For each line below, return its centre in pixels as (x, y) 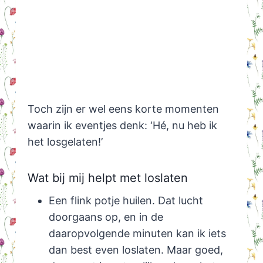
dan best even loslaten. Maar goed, (136, 250)
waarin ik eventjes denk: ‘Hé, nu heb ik (122, 126)
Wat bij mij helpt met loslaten (107, 178)
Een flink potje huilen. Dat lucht (126, 201)
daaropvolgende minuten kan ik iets (137, 234)
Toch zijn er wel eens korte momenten (123, 109)
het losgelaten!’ (65, 142)
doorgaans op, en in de (106, 217)
